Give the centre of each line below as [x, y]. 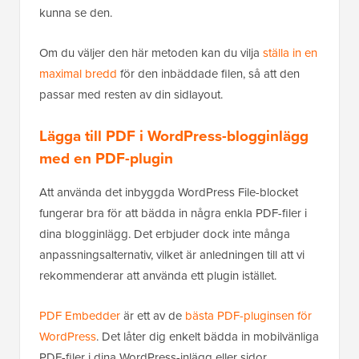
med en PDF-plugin [106, 157]
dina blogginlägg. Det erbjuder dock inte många [165, 233]
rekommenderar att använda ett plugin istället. [158, 275]
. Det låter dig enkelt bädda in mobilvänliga [208, 336]
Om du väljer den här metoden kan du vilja [151, 52]
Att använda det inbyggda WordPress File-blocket [169, 192]
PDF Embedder [80, 315]
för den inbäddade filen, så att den [208, 73]
